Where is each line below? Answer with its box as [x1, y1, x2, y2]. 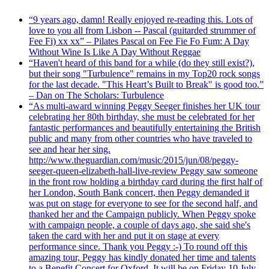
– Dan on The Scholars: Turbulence [29, 89, 164, 100]
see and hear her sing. [29, 144, 110, 154]
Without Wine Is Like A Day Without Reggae [29, 46, 201, 57]
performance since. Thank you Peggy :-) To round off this [29, 241, 247, 252]
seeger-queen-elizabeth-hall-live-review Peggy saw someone [29, 165, 258, 176]
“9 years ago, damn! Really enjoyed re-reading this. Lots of [29, 14, 253, 25]
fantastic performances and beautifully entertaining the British [29, 122, 261, 133]
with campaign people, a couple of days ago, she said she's [29, 219, 250, 230]
